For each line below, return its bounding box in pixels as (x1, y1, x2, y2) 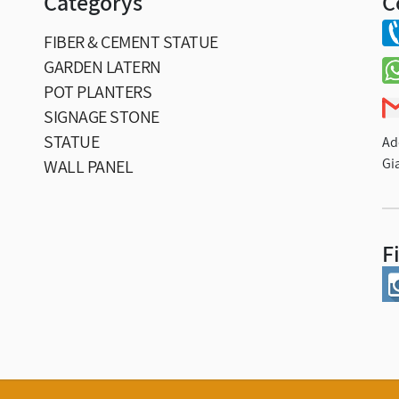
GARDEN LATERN (44, 54, 161, 78)
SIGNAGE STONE (44, 104, 159, 128)
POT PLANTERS (44, 79, 151, 103)
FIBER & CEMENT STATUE (44, 29, 218, 53)
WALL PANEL (44, 154, 133, 178)
